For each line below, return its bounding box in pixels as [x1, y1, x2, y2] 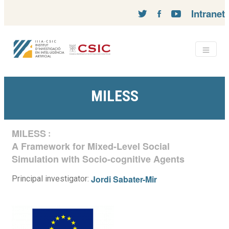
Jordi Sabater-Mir [91, 173, 157, 185]
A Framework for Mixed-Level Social [12, 140, 170, 153]
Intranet [191, 7, 225, 20]
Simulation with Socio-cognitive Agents [12, 152, 185, 166]
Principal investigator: [12, 174, 91, 184]
